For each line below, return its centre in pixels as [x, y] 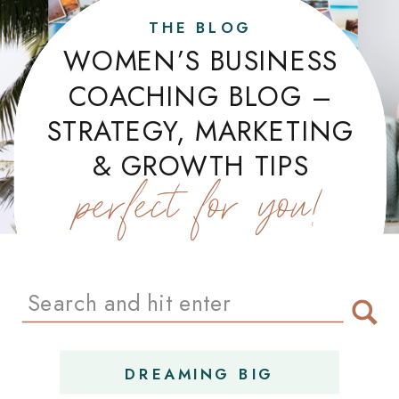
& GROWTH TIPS [201, 166]
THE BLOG [201, 28]
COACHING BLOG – [201, 96]
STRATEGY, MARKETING [200, 130]
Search [53, 296]
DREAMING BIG [200, 374]
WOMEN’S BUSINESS [201, 61]
